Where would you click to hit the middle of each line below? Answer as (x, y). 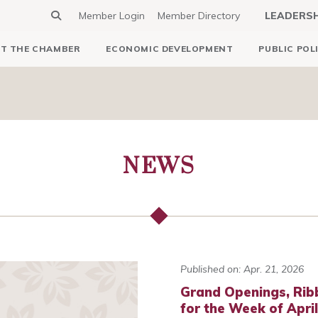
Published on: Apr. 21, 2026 (242, 269)
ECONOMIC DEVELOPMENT (170, 49)
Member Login (112, 16)
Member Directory (199, 16)
